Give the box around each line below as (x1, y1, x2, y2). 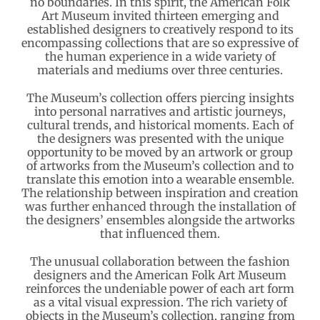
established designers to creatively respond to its (26, 21, 294, 36)
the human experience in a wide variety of (44, 49, 276, 64)
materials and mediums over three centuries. (37, 62, 283, 77)
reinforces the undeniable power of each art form (26, 281, 294, 296)
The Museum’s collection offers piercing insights (26, 90, 294, 105)
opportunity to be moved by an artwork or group (27, 144, 293, 159)
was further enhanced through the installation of (24, 199, 296, 214)
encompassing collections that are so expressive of (21, 35, 299, 50)
